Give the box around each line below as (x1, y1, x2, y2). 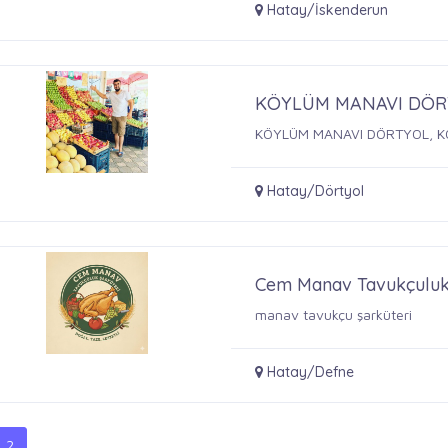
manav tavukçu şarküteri (255, 305, 413, 323)
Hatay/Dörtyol (263, 181, 365, 200)
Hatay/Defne (263, 362, 355, 381)
